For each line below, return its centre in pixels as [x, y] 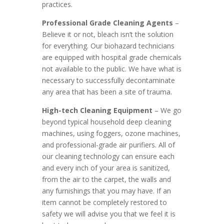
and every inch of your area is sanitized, [106, 168]
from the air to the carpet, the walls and [106, 179]
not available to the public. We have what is [112, 69]
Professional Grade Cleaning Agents [107, 23]
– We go [167, 110]
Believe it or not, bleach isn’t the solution [108, 34]
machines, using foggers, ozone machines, [111, 133]
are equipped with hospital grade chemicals [112, 57]
